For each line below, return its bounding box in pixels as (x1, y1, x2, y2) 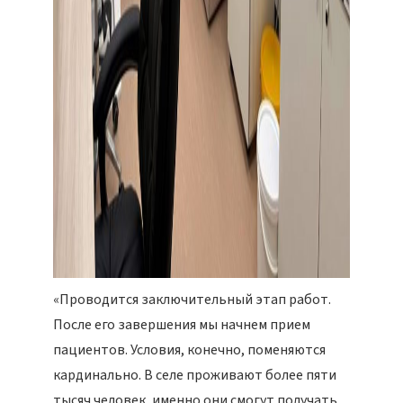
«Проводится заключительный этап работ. (53, 290, 331, 309)
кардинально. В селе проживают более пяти (53, 365, 336, 385)
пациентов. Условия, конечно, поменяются (53, 340, 326, 360)
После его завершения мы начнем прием (53, 315, 310, 335)
